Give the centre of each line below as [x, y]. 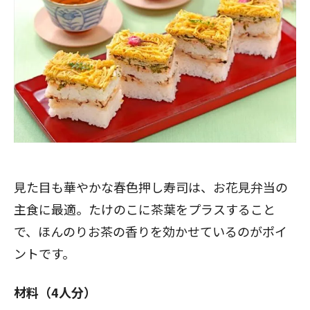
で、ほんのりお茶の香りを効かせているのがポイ [151, 231]
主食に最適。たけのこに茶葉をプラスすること [145, 209]
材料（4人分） [55, 292]
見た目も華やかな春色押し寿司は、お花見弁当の [151, 187]
